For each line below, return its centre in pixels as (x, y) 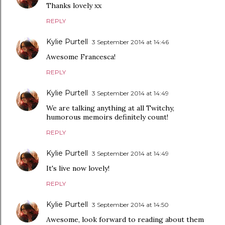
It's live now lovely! (78, 168)
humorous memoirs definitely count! (107, 117)
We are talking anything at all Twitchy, (110, 108)
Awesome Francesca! (81, 57)
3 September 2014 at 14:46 (130, 42)
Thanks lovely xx (74, 6)
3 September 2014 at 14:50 (130, 205)
